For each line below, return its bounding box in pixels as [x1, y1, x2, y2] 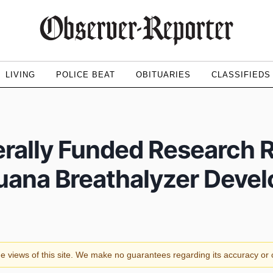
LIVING [5, 70, 35, 79]
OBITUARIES [135, 70, 191, 79]
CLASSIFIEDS [211, 70, 271, 79]
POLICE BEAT [55, 70, 115, 79]
